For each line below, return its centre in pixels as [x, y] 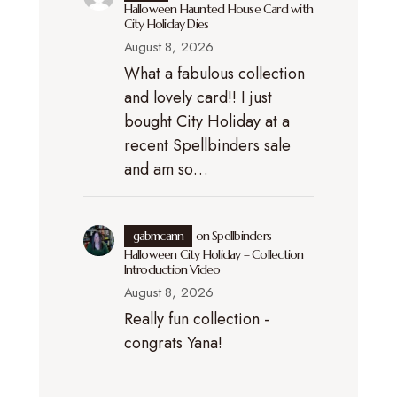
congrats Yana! [173, 343]
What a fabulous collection [214, 73]
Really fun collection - [196, 319]
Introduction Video [172, 269]
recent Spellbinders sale [207, 145]
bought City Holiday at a [206, 121]
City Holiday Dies [166, 23]
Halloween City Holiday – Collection [214, 254]
